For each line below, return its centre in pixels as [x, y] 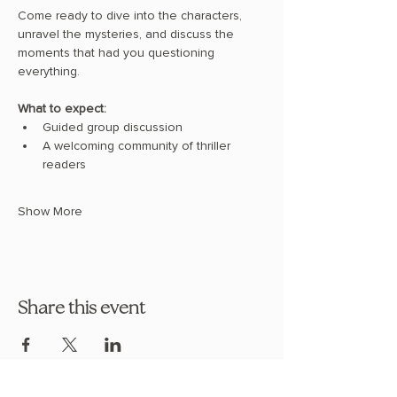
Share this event [82, 309]
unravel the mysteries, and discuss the [128, 35]
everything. [49, 72]
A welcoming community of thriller [138, 146]
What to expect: [62, 109]
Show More [50, 212]
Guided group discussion [113, 128]
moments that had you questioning [118, 53]
